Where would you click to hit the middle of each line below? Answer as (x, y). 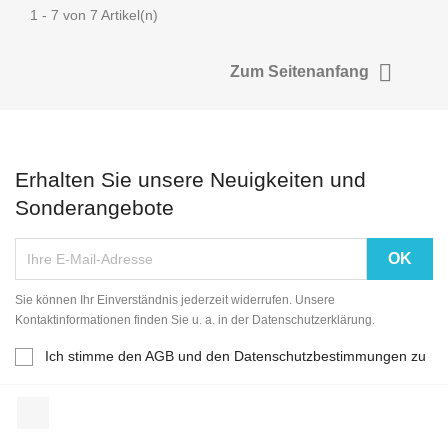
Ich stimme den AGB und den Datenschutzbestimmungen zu (235, 355)
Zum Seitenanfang (301, 71)
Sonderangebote (94, 207)
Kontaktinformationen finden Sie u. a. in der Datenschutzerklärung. (195, 319)
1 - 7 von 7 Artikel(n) (94, 14)
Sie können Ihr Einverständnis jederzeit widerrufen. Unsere (175, 299)
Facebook (84, 406)
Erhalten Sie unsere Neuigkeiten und (190, 179)
